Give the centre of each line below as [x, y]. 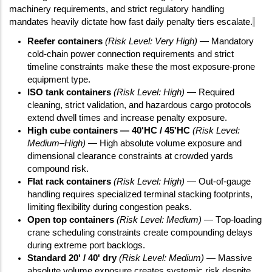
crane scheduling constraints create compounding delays [140, 232]
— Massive [228, 258]
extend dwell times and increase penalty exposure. [127, 117]
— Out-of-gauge [218, 181]
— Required [209, 92]
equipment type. [59, 79]
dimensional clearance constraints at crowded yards [130, 156]
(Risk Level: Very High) [151, 41]
